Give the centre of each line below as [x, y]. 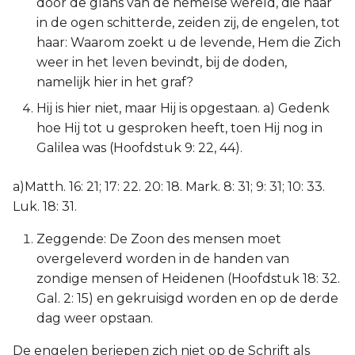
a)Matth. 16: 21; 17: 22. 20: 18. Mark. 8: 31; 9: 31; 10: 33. [169, 187]
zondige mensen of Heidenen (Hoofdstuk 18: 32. [188, 279]
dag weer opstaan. [95, 318]
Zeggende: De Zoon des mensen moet [159, 239]
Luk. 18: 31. [45, 206]
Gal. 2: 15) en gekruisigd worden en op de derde [187, 298]
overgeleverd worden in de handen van [163, 259]
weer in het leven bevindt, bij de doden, [162, 62]
